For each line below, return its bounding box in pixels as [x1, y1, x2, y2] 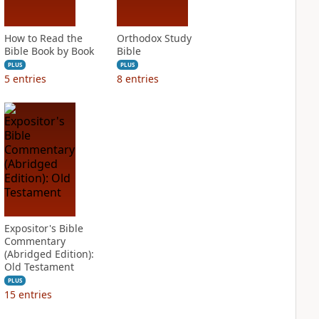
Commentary [4, 234, 66, 248]
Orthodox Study [116, 31, 192, 45]
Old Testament [4, 260, 74, 273]
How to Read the [4, 31, 83, 45]
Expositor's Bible [4, 221, 83, 235]
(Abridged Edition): [4, 247, 94, 261]
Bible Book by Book [4, 44, 94, 58]
